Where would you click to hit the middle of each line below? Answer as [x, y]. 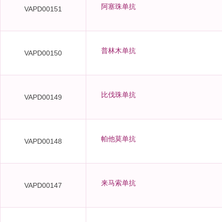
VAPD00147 [43, 185]
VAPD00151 [43, 9]
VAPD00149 [43, 97]
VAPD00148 [43, 141]
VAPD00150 [43, 53]
